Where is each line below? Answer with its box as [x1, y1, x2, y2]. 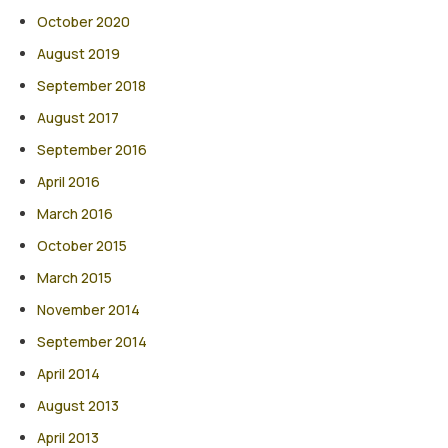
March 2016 [37, 203, 114, 223]
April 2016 [37, 171, 101, 191]
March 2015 [37, 267, 113, 287]
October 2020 [37, 11, 131, 31]
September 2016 [37, 139, 148, 159]
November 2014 [37, 299, 141, 319]
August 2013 [37, 395, 120, 415]
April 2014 [37, 363, 101, 383]
